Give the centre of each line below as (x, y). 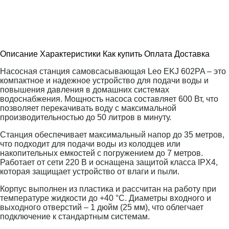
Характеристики (70, 54)
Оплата (158, 54)
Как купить (122, 54)
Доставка (192, 54)
